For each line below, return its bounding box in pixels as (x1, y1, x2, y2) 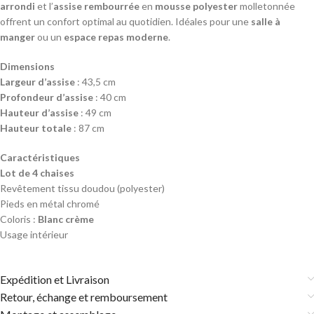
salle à (251, 15, 280, 27)
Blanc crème (38, 212, 94, 225)
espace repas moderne (62, 30, 168, 43)
